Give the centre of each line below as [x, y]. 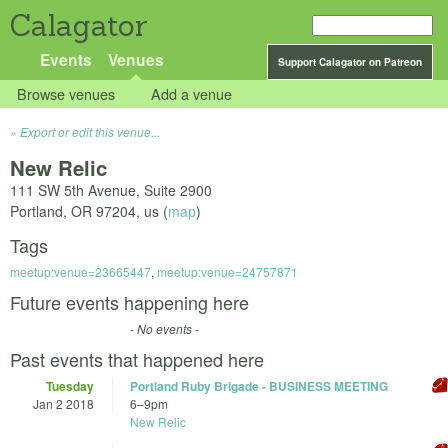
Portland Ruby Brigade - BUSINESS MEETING [259, 386]
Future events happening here [129, 302]
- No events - [164, 329]
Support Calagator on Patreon [350, 62]
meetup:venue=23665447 [80, 272]
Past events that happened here [137, 359]
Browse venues [66, 94]
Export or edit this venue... [90, 132]
